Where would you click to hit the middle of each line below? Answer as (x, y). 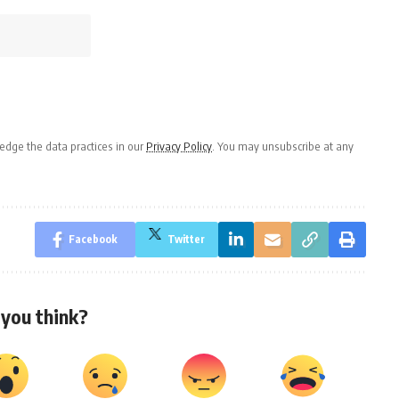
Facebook (93, 240)
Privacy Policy (179, 147)
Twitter (186, 240)
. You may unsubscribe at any (283, 147)
